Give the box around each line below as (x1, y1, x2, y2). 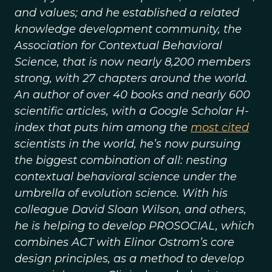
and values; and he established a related (15, 6, 239, 19)
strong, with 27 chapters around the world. (15, 72, 248, 85)
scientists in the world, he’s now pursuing (15, 137, 240, 151)
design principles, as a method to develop (15, 252, 244, 265)
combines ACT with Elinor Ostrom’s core (15, 236, 234, 249)
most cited (191, 121, 249, 134)
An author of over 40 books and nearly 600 (15, 88, 250, 101)
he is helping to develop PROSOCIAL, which (15, 219, 254, 233)
